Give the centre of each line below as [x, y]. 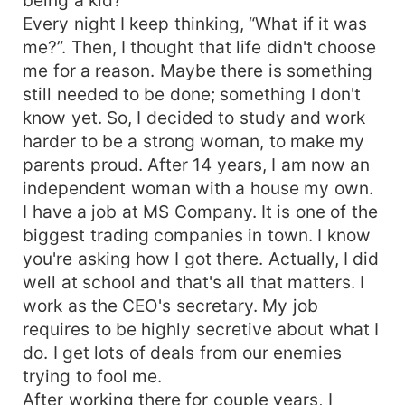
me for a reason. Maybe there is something [198, 70]
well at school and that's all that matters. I [194, 282]
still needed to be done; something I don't [192, 94]
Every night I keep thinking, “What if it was [195, 23]
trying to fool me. [93, 376]
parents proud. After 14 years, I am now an [197, 164]
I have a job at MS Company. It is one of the [200, 211]
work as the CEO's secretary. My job [170, 305]
